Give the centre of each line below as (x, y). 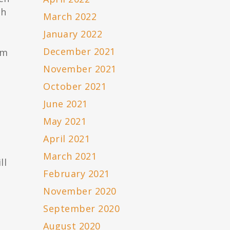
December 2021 (79, 52)
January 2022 (73, 34)
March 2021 (70, 156)
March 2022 (70, 17)
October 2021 (75, 87)
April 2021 (67, 139)
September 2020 (82, 209)
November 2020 (80, 191)
